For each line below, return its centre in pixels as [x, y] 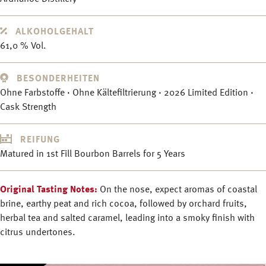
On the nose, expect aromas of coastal [178, 190]
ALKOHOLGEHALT [53, 32]
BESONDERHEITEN [57, 79]
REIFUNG [39, 140]
